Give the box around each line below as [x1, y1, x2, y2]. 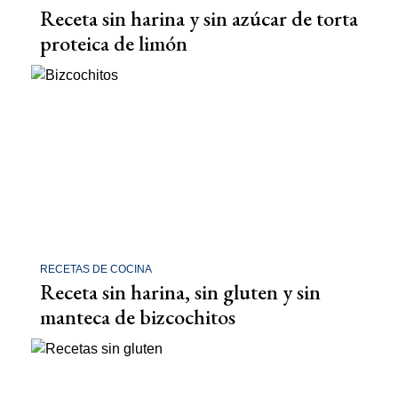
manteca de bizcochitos [40, 302, 235, 330]
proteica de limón [40, 28, 187, 57]
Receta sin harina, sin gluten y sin [40, 277, 321, 306]
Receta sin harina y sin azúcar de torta [40, 4, 358, 32]
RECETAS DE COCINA [40, 262, 152, 275]
